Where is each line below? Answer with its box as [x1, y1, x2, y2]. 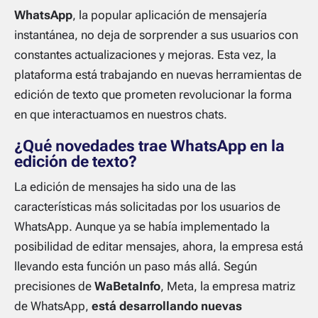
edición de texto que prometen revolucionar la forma [14, 87, 292, 102]
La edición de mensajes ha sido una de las [14, 179, 236, 194]
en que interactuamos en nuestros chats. [14, 106, 227, 121]
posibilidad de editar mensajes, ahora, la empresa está [14, 238, 303, 253]
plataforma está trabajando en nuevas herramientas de [14, 67, 302, 82]
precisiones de [14, 278, 94, 293]
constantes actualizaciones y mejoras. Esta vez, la [14, 47, 276, 62]
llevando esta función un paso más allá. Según [14, 258, 257, 273]
